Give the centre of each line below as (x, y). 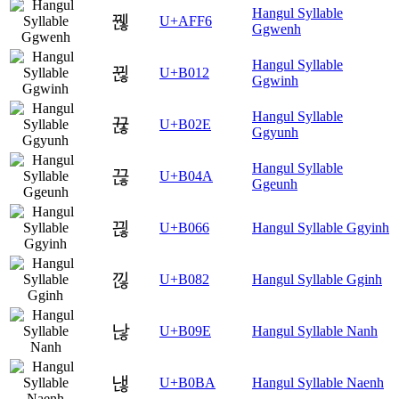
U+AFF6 (186, 21)
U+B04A (186, 176)
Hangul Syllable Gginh (317, 280)
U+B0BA (187, 383)
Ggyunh (275, 133)
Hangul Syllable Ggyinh (321, 228)
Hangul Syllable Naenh (318, 383)
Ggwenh (277, 29)
